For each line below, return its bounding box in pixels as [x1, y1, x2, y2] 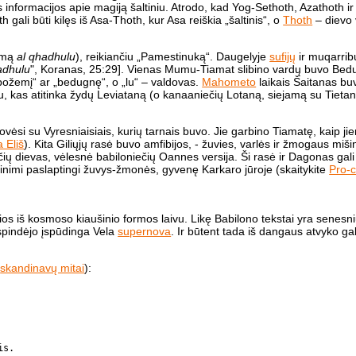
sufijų [269, 50, 296, 64]
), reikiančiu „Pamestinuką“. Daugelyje [75, 50, 270, 64]
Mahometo [202, 75, 257, 89]
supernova [118, 224, 172, 238]
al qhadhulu [17, 50, 76, 64]
